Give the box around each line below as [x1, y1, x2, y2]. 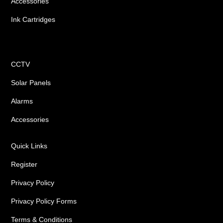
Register [11, 160, 38, 169]
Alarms [11, 97, 33, 106]
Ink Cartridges [11, 15, 56, 24]
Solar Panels [11, 79, 51, 87]
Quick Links [11, 142, 48, 150]
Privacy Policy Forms [11, 197, 77, 206]
